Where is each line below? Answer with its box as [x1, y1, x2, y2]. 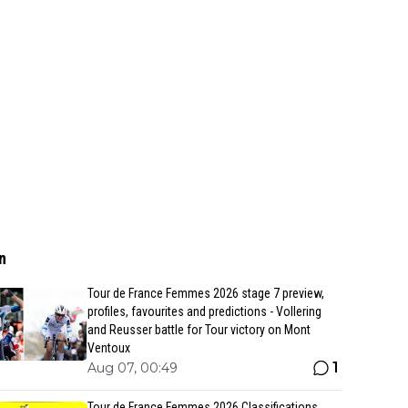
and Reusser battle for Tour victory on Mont [87, 322, 311, 337]
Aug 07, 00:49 [87, 360, 178, 376]
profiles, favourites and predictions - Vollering [87, 304, 321, 319]
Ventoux [87, 341, 130, 355]
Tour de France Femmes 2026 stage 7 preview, [87, 286, 324, 301]
